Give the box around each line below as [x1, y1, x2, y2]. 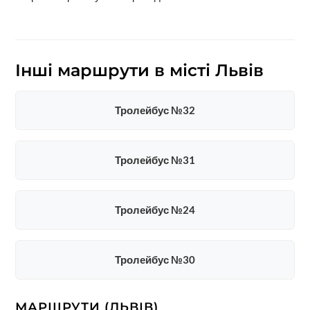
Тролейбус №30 [114, 253, 195, 266]
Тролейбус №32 [114, 103, 195, 116]
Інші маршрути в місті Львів [15, 60, 264, 80]
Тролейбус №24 [114, 203, 195, 216]
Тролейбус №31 [114, 153, 195, 166]
